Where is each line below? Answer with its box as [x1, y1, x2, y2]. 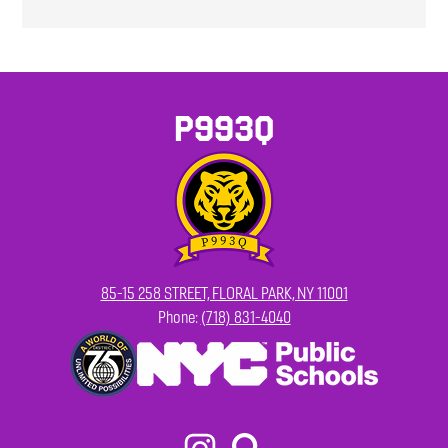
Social [11, 424, 48, 444]
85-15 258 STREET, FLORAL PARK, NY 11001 [100, 284, 348, 304]
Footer [11, 329, 52, 349]
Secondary [11, 348, 76, 368]
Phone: [157, 308, 201, 328]
